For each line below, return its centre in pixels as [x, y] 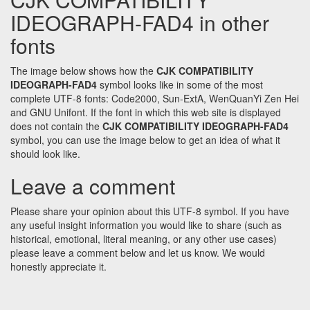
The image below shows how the [83, 71]
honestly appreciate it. [58, 267]
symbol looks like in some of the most [180, 85]
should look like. [45, 154]
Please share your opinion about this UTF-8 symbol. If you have [150, 211]
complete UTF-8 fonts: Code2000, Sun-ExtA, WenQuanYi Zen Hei [155, 99]
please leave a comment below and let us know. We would [138, 253]
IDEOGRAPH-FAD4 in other [140, 23]
